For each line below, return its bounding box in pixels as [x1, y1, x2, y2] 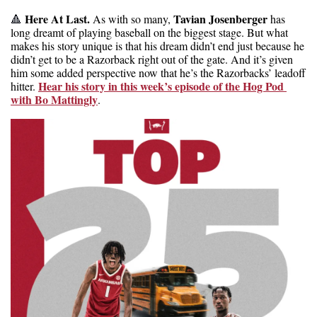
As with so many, [93, 11, 173, 26]
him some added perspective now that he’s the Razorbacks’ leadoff [11, 64, 306, 80]
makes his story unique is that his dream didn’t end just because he [11, 38, 304, 53]
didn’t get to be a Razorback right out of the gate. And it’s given [11, 51, 293, 67]
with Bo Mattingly [11, 91, 98, 108]
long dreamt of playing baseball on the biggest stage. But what [11, 24, 288, 40]
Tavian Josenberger [173, 10, 267, 27]
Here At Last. [22, 10, 93, 27]
